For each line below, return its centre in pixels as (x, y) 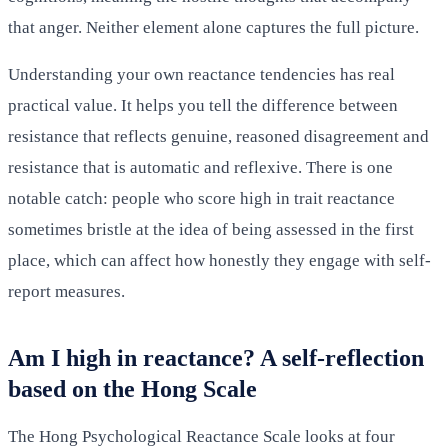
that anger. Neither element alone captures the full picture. (213, 27)
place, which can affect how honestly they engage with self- (219, 260)
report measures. (66, 291)
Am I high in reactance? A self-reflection (216, 357)
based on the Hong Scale (132, 388)
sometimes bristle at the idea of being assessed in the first (211, 229)
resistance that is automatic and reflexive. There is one (200, 167)
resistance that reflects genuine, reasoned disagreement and (218, 136)
